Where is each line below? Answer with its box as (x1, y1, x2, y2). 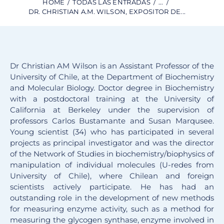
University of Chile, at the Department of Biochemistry (10, 72, 214, 82)
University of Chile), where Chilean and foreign (10, 171, 214, 181)
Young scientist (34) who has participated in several (10, 127, 214, 137)
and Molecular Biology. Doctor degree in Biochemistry (10, 83, 214, 93)
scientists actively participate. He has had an (10, 182, 214, 192)
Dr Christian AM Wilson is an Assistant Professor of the (10, 61, 214, 71)
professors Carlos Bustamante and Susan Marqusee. (10, 116, 214, 126)
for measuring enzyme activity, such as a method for (10, 204, 214, 214)
